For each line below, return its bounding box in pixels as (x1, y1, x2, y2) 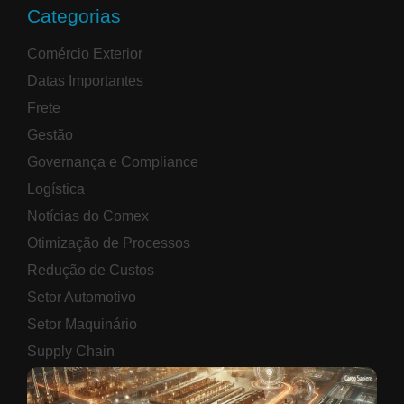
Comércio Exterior (27, 46, 142, 61)
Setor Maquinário (27, 317, 137, 332)
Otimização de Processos (27, 235, 190, 251)
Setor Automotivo (27, 289, 136, 305)
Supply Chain (27, 344, 115, 359)
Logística (27, 181, 85, 197)
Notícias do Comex (27, 208, 149, 224)
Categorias (27, 5, 121, 26)
